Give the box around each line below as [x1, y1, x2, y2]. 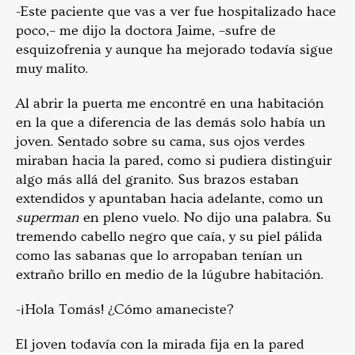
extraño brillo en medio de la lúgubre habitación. [16, 266, 323, 284]
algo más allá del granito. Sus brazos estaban [16, 171, 299, 189]
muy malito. [16, 60, 88, 78]
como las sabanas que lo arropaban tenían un [16, 247, 303, 265]
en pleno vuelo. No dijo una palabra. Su [79, 209, 331, 227]
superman [16, 209, 79, 227]
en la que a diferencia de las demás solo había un [16, 114, 326, 132]
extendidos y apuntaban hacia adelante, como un [16, 190, 323, 208]
